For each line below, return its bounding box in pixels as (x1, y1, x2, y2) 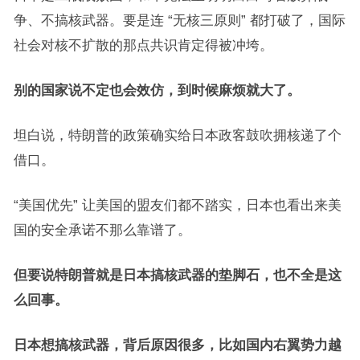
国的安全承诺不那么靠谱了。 (13, 223, 191, 237)
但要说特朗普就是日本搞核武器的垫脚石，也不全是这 (13, 268, 342, 282)
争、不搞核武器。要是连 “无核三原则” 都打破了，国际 (13, 13, 346, 27)
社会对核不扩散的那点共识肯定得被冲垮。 (13, 38, 273, 52)
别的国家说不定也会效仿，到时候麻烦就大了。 (13, 83, 301, 97)
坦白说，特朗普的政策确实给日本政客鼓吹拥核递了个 (13, 128, 342, 142)
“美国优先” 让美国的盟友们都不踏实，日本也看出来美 (13, 198, 342, 212)
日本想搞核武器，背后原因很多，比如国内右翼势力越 (13, 337, 342, 352)
